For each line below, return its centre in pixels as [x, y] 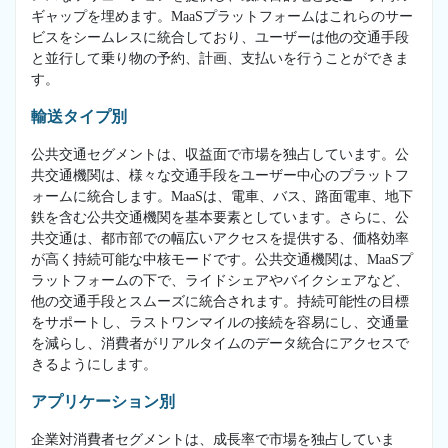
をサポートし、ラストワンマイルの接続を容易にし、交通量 [220, 322]
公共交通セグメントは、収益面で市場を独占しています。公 [220, 154]
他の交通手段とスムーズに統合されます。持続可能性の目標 [220, 301]
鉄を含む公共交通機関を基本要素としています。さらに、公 [220, 217]
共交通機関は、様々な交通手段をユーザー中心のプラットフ [220, 175]
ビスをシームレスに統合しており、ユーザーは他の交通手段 [220, 37]
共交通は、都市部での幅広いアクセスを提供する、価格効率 [220, 238]
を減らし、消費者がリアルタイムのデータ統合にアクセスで [220, 343]
